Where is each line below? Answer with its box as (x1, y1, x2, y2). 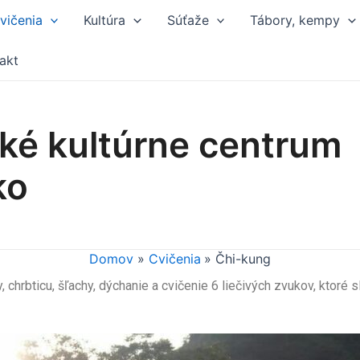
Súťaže (166, 12, 209, 28)
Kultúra (84, 12, 126, 28)
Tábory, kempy (250, 12, 341, 28)
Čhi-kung (215, 251, 272, 267)
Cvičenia (148, 251, 201, 267)
